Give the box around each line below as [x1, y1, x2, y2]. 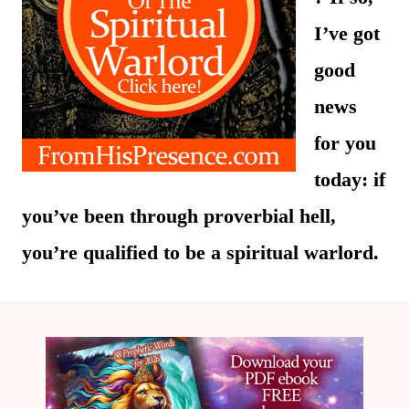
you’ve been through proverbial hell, [22, 204, 336, 227]
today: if [314, 167, 385, 191]
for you [314, 131, 376, 154]
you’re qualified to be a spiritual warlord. [22, 240, 379, 264]
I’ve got [314, 21, 380, 45]
